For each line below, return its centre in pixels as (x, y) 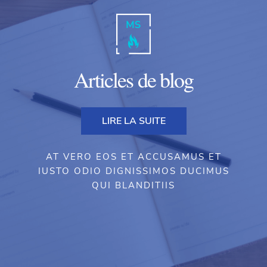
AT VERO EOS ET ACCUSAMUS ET (133, 156)
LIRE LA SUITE (133, 121)
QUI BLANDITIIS (133, 185)
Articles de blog (133, 79)
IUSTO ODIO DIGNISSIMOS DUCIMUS (133, 171)
